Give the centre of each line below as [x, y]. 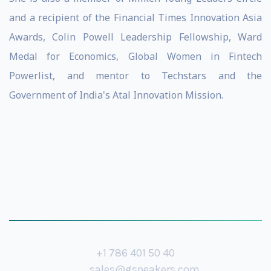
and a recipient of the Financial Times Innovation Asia [135, 18]
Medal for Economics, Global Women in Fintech [135, 56]
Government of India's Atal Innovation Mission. [116, 95]
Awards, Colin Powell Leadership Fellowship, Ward [135, 37]
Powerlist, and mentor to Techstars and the [135, 76]
